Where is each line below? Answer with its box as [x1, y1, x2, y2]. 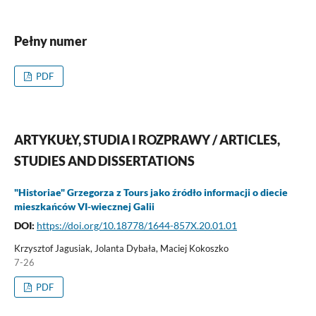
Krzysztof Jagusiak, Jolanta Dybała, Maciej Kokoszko [13, 242, 229, 254]
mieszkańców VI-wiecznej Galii [13, 200, 154, 212]
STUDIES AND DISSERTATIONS [13, 152, 195, 169]
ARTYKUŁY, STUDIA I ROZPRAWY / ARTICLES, [13, 131, 280, 147]
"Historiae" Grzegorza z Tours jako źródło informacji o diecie [13, 186, 288, 198]
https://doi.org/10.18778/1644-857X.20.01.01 [36, 219, 237, 231]
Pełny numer [13, 32, 87, 49]
